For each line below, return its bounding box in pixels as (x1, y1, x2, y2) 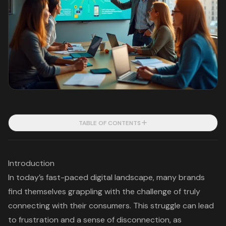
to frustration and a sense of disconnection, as (8, 214, 182, 225)
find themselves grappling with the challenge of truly (8, 186, 200, 197)
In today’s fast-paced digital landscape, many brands (8, 172, 205, 183)
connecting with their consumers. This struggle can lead (8, 200, 214, 211)
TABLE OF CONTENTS (78, 119, 141, 127)
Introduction (8, 157, 54, 168)
